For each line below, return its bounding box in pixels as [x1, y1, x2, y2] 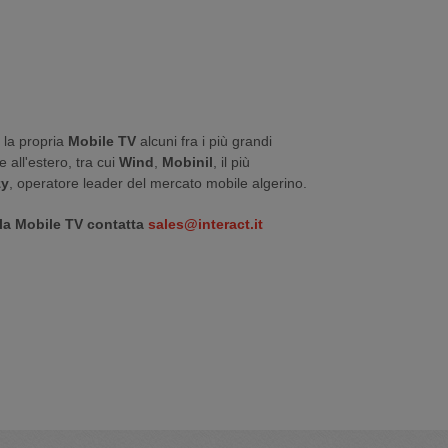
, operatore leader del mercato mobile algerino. [9, 175, 307, 191]
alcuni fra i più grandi [136, 133, 272, 149]
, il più [213, 154, 250, 170]
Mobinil [162, 154, 213, 170]
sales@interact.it [148, 216, 263, 232]
